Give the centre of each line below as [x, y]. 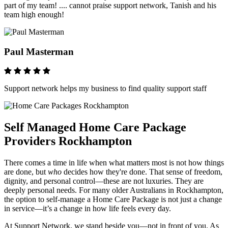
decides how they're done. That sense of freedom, [142, 172]
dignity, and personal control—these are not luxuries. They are [104, 181]
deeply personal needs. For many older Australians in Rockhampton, [114, 190]
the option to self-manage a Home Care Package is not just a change [113, 199]
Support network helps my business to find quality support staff [105, 89]
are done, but [26, 172]
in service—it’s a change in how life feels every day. [88, 209]
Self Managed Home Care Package [95, 127]
